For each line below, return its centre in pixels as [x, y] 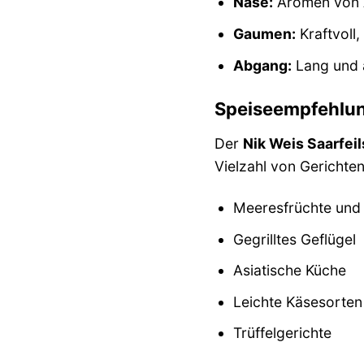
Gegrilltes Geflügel [294, 239]
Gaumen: [264, 33]
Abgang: [262, 65]
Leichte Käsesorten [297, 301]
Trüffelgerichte [282, 333]
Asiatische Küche [289, 271]
